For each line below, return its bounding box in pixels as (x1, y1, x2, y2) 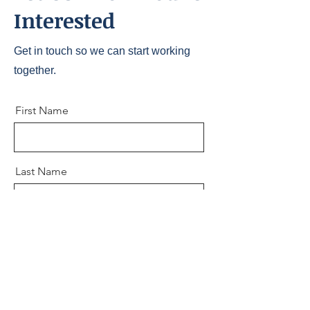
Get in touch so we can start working (14, 45, 190, 57)
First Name (15, 104, 69, 117)
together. (14, 64, 56, 76)
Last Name (15, 165, 67, 178)
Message (15, 286, 60, 300)
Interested (14, 6, 115, 35)
